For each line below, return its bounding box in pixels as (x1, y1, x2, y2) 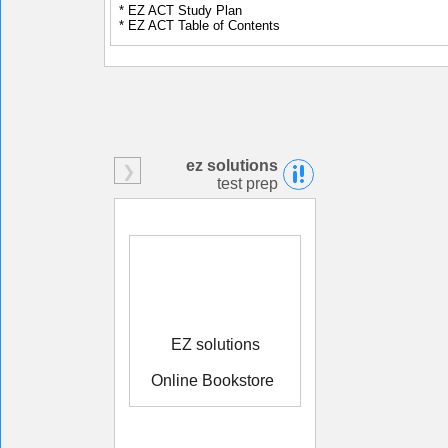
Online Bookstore (151, 372, 274, 389)
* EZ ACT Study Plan (119, 3, 242, 18)
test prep (217, 175, 278, 192)
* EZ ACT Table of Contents (119, 18, 280, 33)
